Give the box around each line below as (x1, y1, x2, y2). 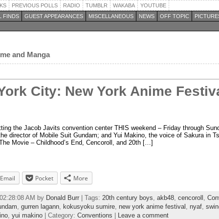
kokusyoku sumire (63, 202, 115, 210)
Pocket (35, 174, 53, 182)
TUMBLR (86, 2, 108, 8)
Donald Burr (46, 194, 79, 201)
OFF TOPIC (160, 13, 189, 19)
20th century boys (102, 194, 153, 201)
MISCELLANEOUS (88, 13, 133, 19)
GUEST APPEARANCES (24, 13, 83, 19)
